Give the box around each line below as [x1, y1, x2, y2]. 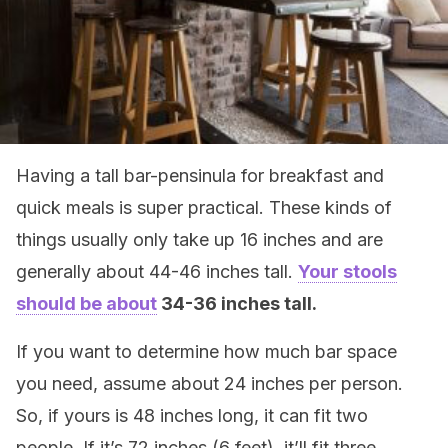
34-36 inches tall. [157, 293, 321, 314]
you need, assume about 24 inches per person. [16, 373, 403, 394]
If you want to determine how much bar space [16, 341, 397, 362]
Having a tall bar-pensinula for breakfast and [16, 165, 384, 186]
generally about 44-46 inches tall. [16, 261, 298, 282]
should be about [16, 293, 157, 314]
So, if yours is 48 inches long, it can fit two [16, 405, 368, 426]
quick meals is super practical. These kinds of [16, 197, 392, 218]
